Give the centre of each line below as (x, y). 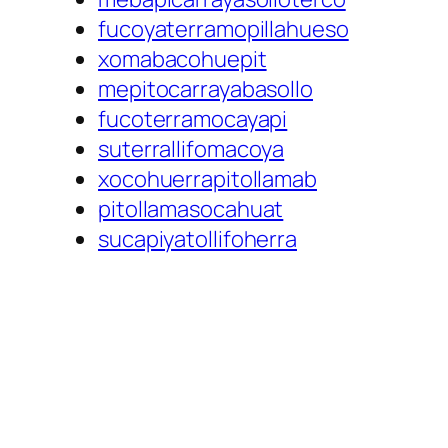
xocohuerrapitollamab (207, 179)
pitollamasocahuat (191, 209)
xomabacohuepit (182, 59)
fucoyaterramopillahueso (223, 29)
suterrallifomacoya (191, 149)
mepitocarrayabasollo (205, 89)
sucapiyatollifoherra (197, 239)
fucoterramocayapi (193, 119)
